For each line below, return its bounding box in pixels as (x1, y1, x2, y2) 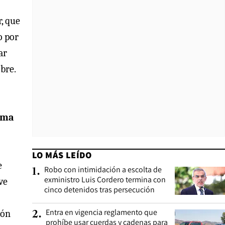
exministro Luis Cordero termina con (44, 174, 166, 185)
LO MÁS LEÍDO (32, 149, 92, 161)
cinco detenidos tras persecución (44, 184, 155, 195)
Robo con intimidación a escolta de (44, 164, 162, 175)
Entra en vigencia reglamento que (46, 207, 157, 217)
